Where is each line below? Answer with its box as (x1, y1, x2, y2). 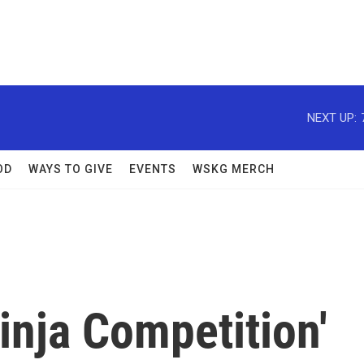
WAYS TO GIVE (28, 162, 113, 175)
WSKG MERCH (193, 162, 275, 175)
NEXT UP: (307, 110, 357, 125)
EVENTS (129, 162, 176, 175)
